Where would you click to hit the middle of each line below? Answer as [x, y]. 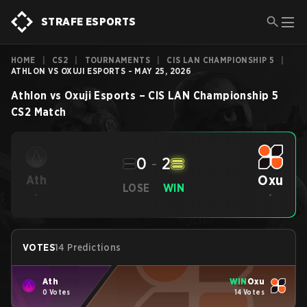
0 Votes [57, 292]
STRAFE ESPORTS [89, 22]
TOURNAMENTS [118, 60]
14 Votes [249, 292]
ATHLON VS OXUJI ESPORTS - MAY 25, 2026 [101, 71]
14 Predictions [88, 247]
